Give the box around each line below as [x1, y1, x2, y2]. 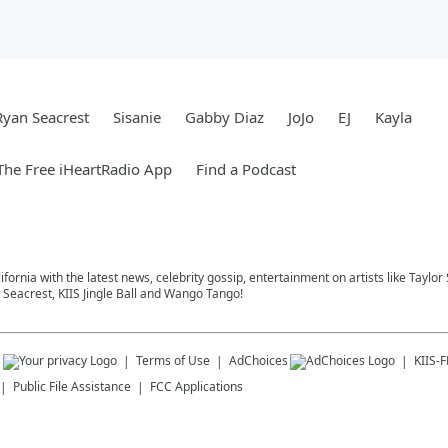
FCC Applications [150, 377, 243, 395]
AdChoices [229, 351, 288, 369]
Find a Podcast [196, 158, 296, 179]
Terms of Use [136, 351, 210, 369]
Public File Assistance [13, 377, 131, 395]
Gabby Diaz [185, 106, 264, 127]
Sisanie [113, 106, 161, 127]
